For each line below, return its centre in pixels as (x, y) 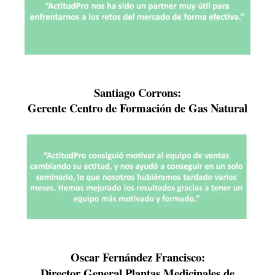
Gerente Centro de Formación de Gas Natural (137, 108)
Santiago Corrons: (137, 93)
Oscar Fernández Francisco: (137, 257)
